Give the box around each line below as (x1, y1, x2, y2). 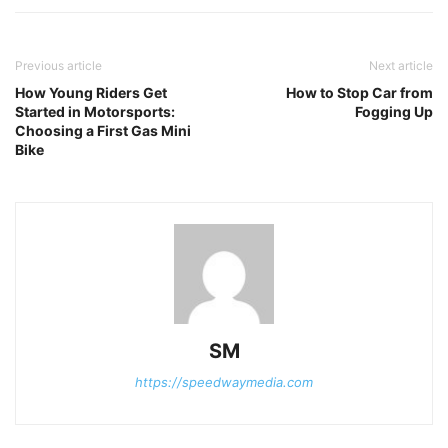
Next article (369, 57, 433, 73)
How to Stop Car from (286, 83, 433, 101)
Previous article (15, 57, 102, 73)
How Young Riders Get (15, 83, 167, 101)
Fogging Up (355, 102, 433, 120)
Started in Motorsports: (15, 102, 175, 120)
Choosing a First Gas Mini (15, 121, 191, 139)
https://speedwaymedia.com (135, 373, 313, 390)
